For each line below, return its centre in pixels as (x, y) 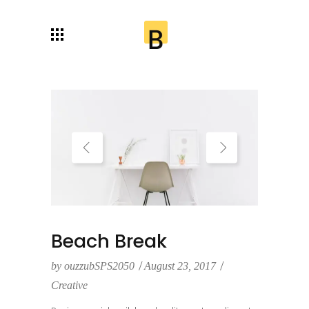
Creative (69, 286)
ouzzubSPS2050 (99, 266)
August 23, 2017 (181, 266)
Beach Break (109, 241)
